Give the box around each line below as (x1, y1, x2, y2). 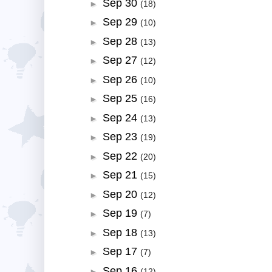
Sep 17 (102, 245, 140, 258)
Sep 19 (102, 207, 140, 220)
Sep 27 (102, 54, 140, 67)
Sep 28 (102, 35, 140, 47)
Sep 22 (102, 149, 140, 162)
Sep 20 (102, 188, 140, 200)
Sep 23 (102, 131, 140, 143)
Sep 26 (102, 73, 140, 86)
